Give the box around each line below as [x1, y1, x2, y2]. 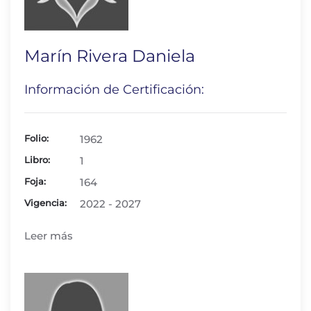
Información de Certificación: [24, 82, 204, 97]
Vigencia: [24, 197, 67, 208]
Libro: [24, 154, 50, 165]
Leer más [24, 229, 73, 242]
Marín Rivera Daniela [24, 46, 195, 66]
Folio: [24, 133, 49, 144]
